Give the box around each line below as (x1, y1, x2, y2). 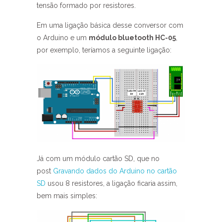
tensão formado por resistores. (37, 1, 136, 9)
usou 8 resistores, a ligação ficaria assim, (46, 179, 177, 187)
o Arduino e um (37, 34, 89, 42)
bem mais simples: (37, 192, 97, 200)
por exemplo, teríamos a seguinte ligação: (37, 46, 171, 54)
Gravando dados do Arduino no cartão (53, 167, 177, 175)
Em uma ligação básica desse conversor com (37, 21, 183, 29)
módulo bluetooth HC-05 (89, 34, 176, 42)
